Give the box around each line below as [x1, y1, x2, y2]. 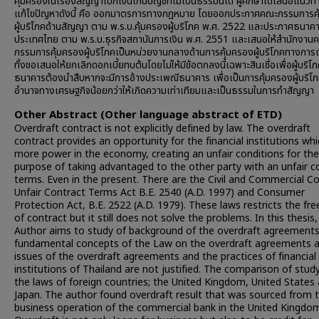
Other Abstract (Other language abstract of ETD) [14, 107, 282, 123]
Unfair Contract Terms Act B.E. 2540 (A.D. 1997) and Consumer [14, 185, 305, 200]
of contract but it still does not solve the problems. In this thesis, [14, 211, 318, 226]
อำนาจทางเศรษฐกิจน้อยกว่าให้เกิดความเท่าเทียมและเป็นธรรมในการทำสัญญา [14, 83, 314, 98]
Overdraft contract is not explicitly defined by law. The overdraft [14, 121, 310, 136]
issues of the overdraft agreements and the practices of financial [14, 249, 316, 264]
